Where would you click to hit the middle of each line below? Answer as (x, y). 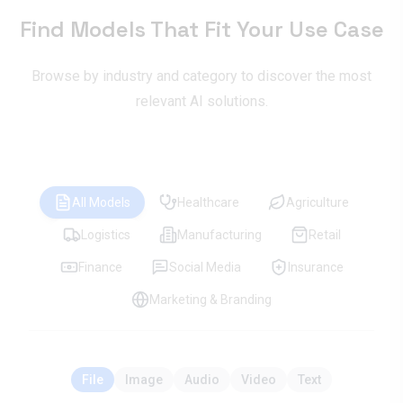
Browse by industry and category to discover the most (201, 76)
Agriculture (318, 202)
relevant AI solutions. (201, 101)
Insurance (315, 267)
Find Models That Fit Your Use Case (201, 29)
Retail (324, 235)
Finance (100, 267)
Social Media (205, 267)
